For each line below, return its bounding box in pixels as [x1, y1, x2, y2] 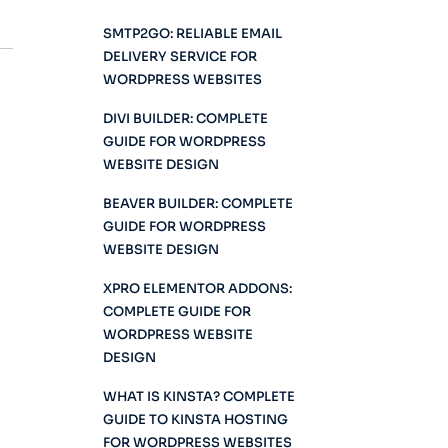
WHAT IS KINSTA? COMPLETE [103, 388, 295, 405]
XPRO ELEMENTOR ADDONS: [103, 280, 292, 297]
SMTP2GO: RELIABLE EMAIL [103, 25, 282, 42]
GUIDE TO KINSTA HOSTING [103, 411, 288, 428]
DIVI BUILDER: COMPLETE [103, 110, 268, 127]
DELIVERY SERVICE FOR [103, 48, 257, 65]
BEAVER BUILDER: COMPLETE [103, 195, 293, 212]
